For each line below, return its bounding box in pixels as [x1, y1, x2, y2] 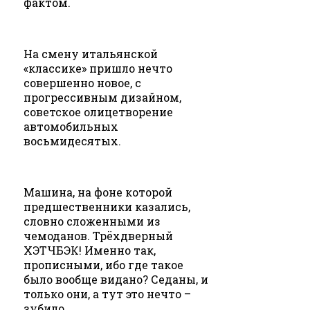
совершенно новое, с [24, 75, 141, 91]
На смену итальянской [24, 46, 158, 62]
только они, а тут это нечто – [24, 286, 191, 302]
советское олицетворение [24, 104, 173, 120]
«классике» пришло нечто [24, 61, 172, 76]
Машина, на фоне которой [24, 185, 172, 200]
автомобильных [24, 119, 118, 134]
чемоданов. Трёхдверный [24, 228, 173, 244]
